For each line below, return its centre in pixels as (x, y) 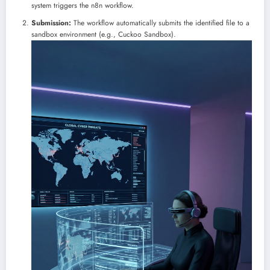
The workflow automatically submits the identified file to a (160, 23)
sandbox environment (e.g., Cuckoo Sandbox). (104, 34)
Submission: (51, 23)
